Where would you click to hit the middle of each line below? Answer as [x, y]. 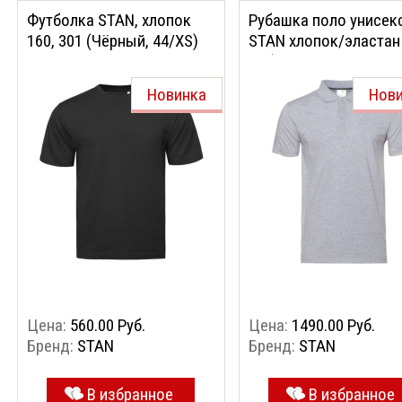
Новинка [177, 95]
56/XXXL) [280, 82]
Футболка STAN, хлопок [109, 20]
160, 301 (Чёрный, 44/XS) [113, 41]
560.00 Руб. [108, 325]
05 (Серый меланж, [315, 61]
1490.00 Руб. [333, 325]
